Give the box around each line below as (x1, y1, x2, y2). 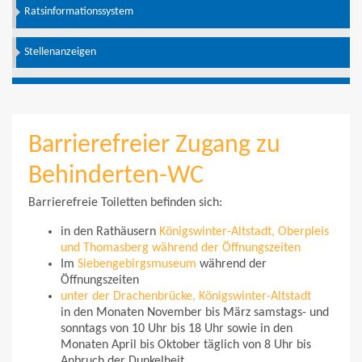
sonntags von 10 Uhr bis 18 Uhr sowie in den (61, 322, 293, 335)
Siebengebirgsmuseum (78, 257, 196, 271)
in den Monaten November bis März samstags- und (61, 305, 329, 319)
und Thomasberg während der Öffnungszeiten (61, 241, 301, 255)
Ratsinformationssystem (24, 6, 133, 18)
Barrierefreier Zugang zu (28, 133, 280, 159)
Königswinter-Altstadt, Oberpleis (159, 225, 329, 238)
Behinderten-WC (28, 163, 204, 190)
